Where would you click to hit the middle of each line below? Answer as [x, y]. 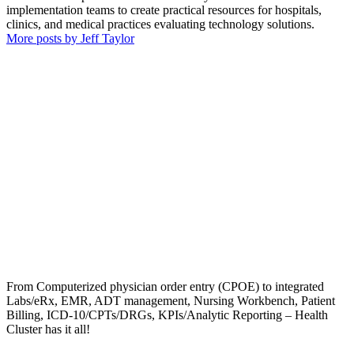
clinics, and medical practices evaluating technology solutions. [160, 24]
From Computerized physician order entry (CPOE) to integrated [165, 286]
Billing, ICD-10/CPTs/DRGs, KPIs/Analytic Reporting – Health [167, 314]
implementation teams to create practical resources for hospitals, [164, 9]
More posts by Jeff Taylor [70, 38]
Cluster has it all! [48, 329]
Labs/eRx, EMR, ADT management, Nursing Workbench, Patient [171, 300]
